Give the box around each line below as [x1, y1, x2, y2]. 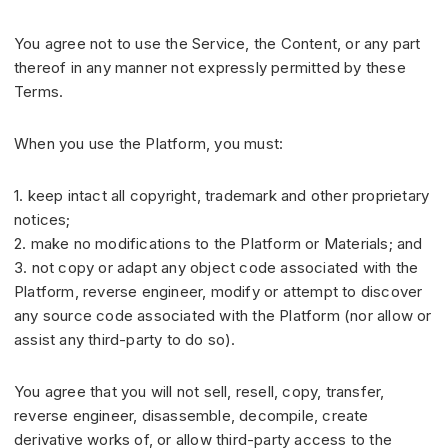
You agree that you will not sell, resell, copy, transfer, [14, 382, 385, 402]
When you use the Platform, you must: [14, 134, 284, 154]
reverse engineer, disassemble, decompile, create [14, 406, 369, 426]
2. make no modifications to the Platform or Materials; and [14, 234, 431, 254]
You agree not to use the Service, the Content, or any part [14, 34, 421, 54]
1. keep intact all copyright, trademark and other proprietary [14, 186, 430, 206]
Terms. [14, 82, 64, 102]
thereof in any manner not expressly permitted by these [14, 58, 406, 78]
